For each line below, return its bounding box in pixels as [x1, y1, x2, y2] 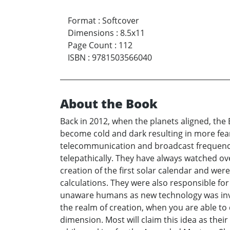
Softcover [102, 14, 139, 26]
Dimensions [68, 27, 114, 39]
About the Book [60, 94, 158, 112]
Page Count [68, 39, 112, 51]
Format [68, 14, 96, 26]
